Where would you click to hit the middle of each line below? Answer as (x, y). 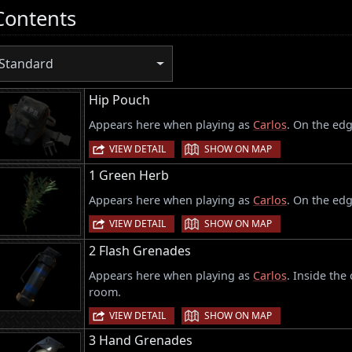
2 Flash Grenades (140, 251)
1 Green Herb (129, 176)
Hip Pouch (119, 100)
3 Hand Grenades (141, 341)
